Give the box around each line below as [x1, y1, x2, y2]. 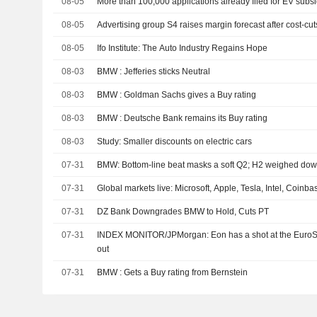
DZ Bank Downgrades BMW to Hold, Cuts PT [97, 206, 270, 217]
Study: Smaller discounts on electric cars [97, 136, 253, 146]
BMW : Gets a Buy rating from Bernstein [124, 267, 248, 277]
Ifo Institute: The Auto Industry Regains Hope [97, 42, 268, 53]
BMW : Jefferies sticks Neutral [124, 66, 211, 76]
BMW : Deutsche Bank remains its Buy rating [124, 113, 268, 123]
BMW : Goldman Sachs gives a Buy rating [124, 89, 257, 100]
